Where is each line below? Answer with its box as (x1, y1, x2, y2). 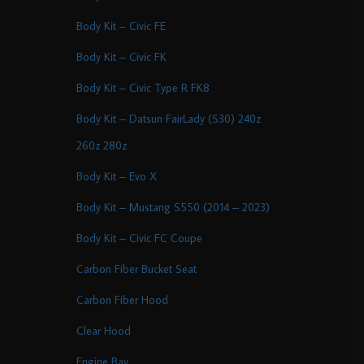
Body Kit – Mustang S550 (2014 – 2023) (76, 200, 270, 214)
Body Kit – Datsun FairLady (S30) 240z (76, 111, 261, 126)
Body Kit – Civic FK (76, 50, 167, 64)
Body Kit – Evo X (76, 169, 157, 184)
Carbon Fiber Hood (76, 292, 168, 307)
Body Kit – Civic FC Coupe (76, 231, 202, 245)
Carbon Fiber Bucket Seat (76, 262, 197, 276)
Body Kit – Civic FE (76, 19, 166, 33)
